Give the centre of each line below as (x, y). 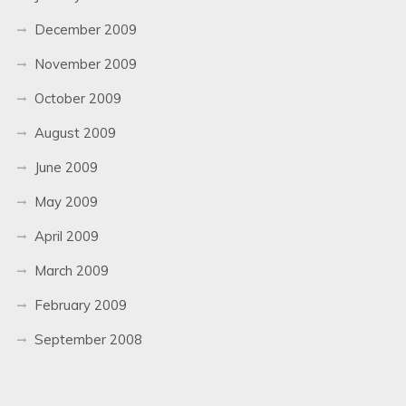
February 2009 (80, 304)
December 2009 (85, 29)
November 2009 (85, 63)
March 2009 (71, 270)
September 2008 (88, 339)
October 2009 (77, 98)
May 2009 (66, 201)
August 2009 (75, 132)
